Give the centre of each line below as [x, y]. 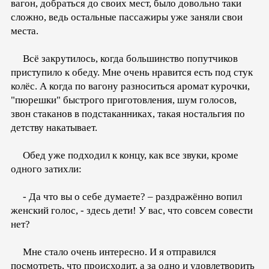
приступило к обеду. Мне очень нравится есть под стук [132, 73]
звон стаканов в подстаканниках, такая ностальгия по [128, 114]
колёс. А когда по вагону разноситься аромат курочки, [130, 86]
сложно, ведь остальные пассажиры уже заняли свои [127, 17]
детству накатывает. [54, 128]
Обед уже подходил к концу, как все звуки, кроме [125, 156]
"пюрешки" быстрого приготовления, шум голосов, [124, 100]
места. [25, 31]
